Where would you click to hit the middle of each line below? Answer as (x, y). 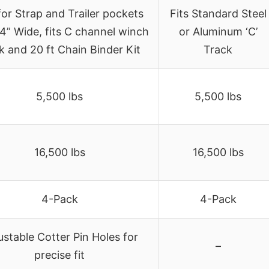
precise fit (59, 255)
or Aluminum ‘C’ (218, 31)
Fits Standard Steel (218, 13)
